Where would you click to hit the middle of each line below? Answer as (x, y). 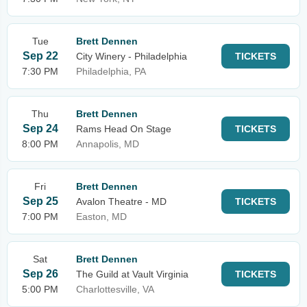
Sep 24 (40, 128)
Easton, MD (101, 217)
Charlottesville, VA (115, 289)
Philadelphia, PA (111, 71)
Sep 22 (40, 56)
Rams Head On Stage (124, 129)
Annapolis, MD (108, 144)
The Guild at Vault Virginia (132, 274)
